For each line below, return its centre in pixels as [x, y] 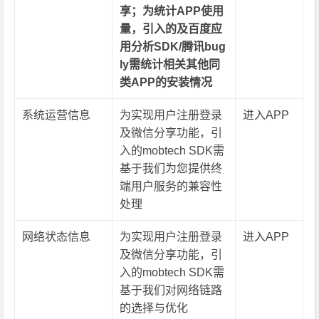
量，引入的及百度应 [171, 29]
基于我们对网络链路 [171, 290]
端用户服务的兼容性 [171, 186]
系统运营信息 [57, 115]
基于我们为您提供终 [171, 168]
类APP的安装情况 [166, 82]
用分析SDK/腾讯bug [173, 47]
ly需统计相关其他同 [170, 64]
